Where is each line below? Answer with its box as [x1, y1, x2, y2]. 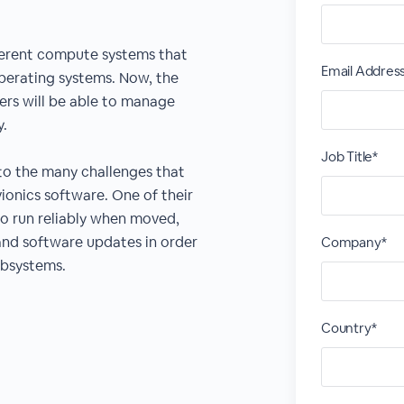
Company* [321, 234, 387, 251]
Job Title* [321, 148, 378, 165]
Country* [321, 319, 377, 336]
